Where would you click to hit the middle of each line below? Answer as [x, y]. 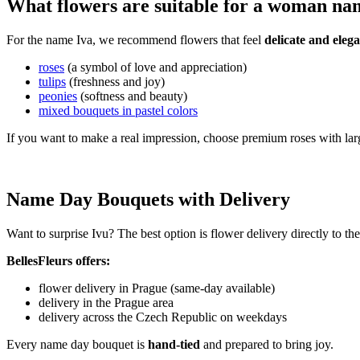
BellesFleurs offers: [58, 260]
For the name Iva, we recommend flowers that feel [135, 40]
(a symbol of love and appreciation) [155, 67]
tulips [52, 82]
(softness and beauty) [132, 96]
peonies [58, 96]
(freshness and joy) [115, 82]
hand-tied [174, 344]
